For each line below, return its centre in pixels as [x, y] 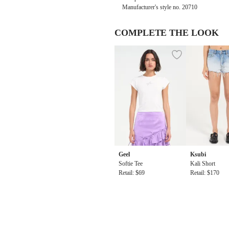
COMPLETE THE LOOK [167, 33]
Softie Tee [131, 164]
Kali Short [203, 164]
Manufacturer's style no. [152, 7]
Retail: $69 [132, 173]
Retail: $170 [205, 173]
